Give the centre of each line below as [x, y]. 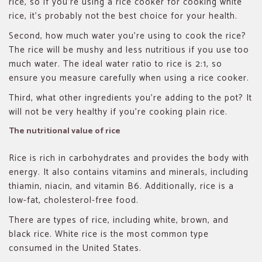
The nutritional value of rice [65, 131]
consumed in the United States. [77, 248]
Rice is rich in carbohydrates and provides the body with [129, 158]
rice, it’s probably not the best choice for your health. [123, 16]
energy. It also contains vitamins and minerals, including [129, 172]
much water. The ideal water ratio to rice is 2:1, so [116, 64]
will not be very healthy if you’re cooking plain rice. [118, 112]
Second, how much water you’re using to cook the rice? [127, 36]
